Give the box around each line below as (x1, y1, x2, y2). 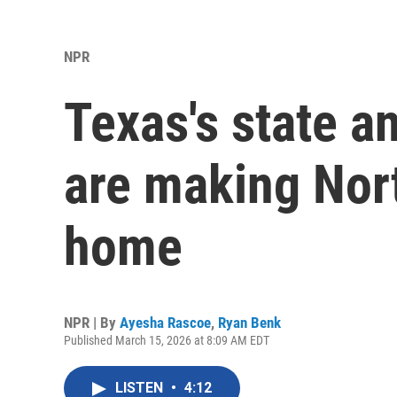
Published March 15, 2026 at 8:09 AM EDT (64, 333, 269, 348)
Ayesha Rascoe (120, 314, 211, 332)
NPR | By (64, 314, 120, 332)
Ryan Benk (218, 314, 281, 332)
